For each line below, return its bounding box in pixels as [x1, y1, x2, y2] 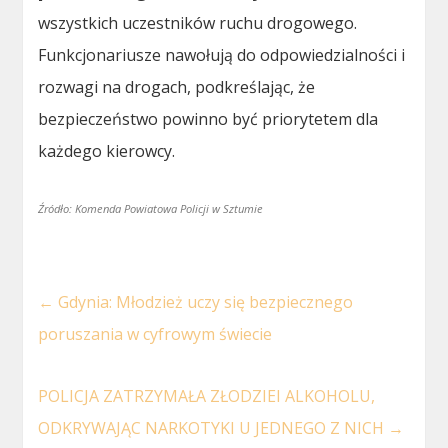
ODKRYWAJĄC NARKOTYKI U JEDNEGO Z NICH [38, 416, 389, 439]
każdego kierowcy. [38, 139, 176, 162]
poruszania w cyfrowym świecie [38, 322, 273, 345]
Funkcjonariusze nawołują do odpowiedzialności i [38, 43, 406, 66]
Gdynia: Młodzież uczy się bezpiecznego [54, 290, 354, 313]
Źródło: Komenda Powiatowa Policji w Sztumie [38, 200, 264, 216]
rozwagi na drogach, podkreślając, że [38, 75, 316, 98]
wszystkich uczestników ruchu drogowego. [38, 11, 358, 34]
